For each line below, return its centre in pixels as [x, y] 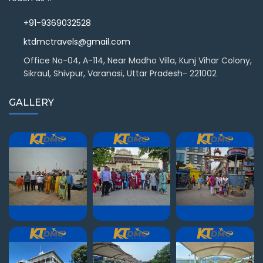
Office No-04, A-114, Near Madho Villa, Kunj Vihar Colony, [138, 61]
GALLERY [31, 103]
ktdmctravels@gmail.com [77, 42]
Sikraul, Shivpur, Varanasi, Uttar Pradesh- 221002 [120, 74]
